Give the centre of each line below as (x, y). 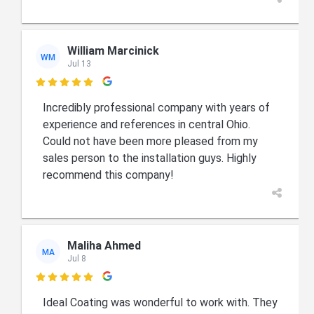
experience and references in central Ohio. (147, 125)
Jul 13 (80, 63)
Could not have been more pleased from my (151, 142)
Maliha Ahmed (104, 245)
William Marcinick (114, 50)
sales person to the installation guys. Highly (150, 158)
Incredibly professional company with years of (157, 108)
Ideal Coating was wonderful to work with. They (161, 303)
